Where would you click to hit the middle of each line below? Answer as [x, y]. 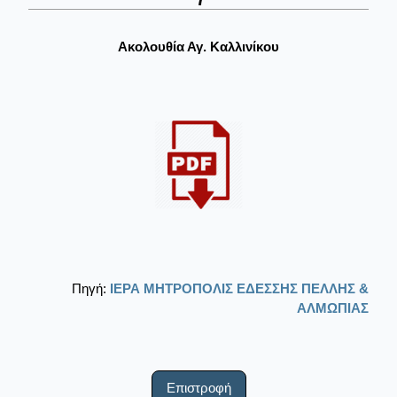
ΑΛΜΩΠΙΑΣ [333, 307]
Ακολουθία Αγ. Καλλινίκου [198, 46]
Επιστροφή [198, 387]
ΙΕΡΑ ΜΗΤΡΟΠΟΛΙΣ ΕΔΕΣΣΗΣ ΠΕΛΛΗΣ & [239, 288]
